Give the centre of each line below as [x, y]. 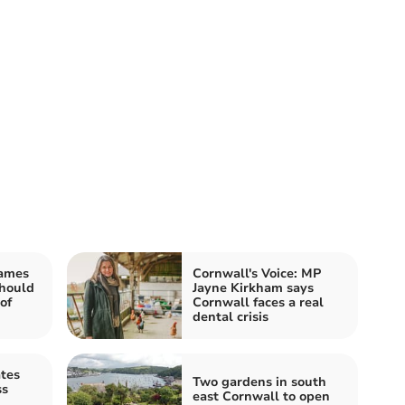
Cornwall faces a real [258, 302]
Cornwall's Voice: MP [257, 273]
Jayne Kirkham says [253, 287]
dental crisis [231, 316]
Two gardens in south [259, 381]
